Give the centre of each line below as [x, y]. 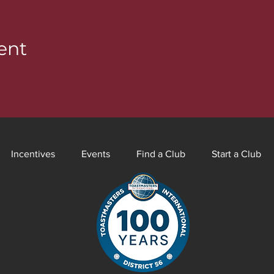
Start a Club [236, 154]
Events [96, 154]
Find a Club [161, 154]
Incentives [33, 154]
